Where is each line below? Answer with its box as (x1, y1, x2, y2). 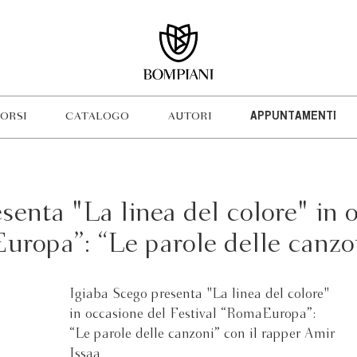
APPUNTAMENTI (249, 112, 336, 123)
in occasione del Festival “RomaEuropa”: (69, 308, 317, 321)
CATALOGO (65, 112, 130, 122)
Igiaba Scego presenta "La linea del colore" (69, 288, 330, 301)
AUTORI (167, 112, 212, 122)
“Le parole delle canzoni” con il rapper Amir (69, 328, 335, 341)
